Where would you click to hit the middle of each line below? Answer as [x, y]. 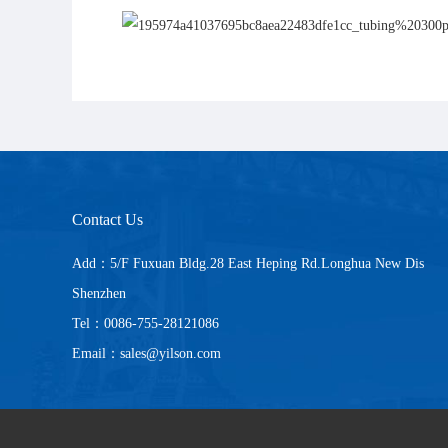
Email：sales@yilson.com [146, 353]
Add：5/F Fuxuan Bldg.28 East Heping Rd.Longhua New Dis [248, 263]
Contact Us [107, 219]
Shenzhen [99, 293]
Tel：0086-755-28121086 [145, 323]
